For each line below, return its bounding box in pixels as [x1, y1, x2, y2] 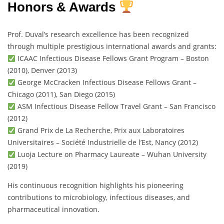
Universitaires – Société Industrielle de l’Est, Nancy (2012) [7, 137, 198, 147]
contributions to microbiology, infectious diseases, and [7, 192, 190, 202]
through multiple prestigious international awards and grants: [7, 41, 216, 51]
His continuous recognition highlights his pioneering [7, 180, 183, 190]
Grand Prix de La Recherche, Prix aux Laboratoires [15, 125, 184, 135]
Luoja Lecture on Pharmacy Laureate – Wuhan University [15, 149, 206, 159]
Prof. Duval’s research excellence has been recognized [7, 29, 189, 39]
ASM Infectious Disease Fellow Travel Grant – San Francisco [15, 101, 215, 111]
